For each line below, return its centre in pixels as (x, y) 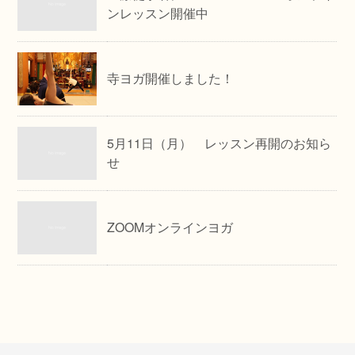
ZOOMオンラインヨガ (170, 227)
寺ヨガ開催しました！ (171, 78)
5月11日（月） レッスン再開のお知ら (219, 143)
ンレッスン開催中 (158, 13)
